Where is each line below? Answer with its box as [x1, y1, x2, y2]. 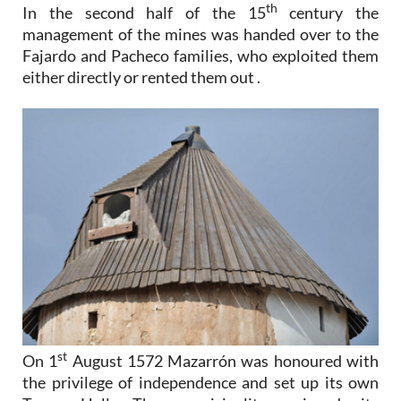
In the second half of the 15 [22, 3, 266, 23]
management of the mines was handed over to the [22, 24, 379, 45]
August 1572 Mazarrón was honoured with [67, 350, 380, 371]
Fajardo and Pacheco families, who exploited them [22, 46, 379, 66]
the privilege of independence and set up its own [22, 371, 379, 392]
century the [277, 3, 379, 23]
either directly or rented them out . [22, 67, 260, 88]
